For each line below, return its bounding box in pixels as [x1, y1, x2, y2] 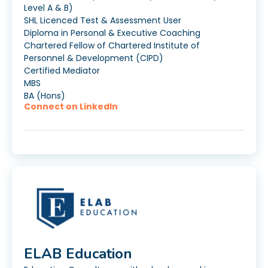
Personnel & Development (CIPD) [24, 52, 163, 65]
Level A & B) [24, 2, 73, 14]
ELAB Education [24, 244, 132, 264]
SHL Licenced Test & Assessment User [24, 14, 181, 27]
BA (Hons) [24, 90, 65, 102]
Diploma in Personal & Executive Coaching [24, 27, 200, 39]
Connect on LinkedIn [24, 100, 118, 113]
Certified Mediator [24, 65, 100, 77]
